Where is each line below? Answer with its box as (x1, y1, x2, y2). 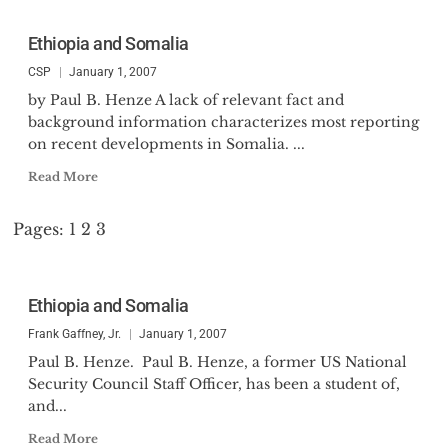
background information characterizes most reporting (27, 113, 419, 131)
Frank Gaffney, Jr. (27, 327, 121, 341)
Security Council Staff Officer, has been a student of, (27, 375, 400, 393)
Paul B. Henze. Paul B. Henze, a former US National (27, 353, 407, 371)
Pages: (12, 219, 69, 239)
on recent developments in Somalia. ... (27, 135, 305, 153)
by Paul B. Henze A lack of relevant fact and (27, 91, 344, 109)
